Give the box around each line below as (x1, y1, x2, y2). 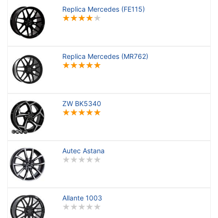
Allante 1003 (62, 194, 102, 202)
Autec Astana (62, 146, 105, 155)
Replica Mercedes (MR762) (62, 52, 148, 60)
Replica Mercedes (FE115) (62, 5, 145, 13)
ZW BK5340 (62, 99, 101, 108)
